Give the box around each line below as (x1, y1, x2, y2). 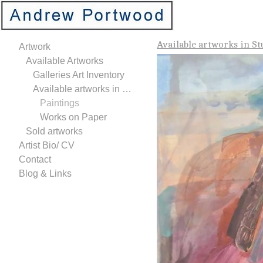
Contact (19, 154, 51, 164)
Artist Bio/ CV (19, 140, 75, 150)
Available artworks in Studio (122, 83, 131, 94)
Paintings (40, 97, 79, 108)
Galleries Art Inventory (33, 69, 124, 80)
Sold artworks (26, 126, 83, 136)
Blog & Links (19, 168, 72, 178)
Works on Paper (40, 112, 107, 122)
